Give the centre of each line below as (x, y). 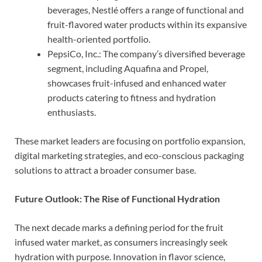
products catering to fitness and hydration (132, 97)
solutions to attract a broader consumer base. (105, 170)
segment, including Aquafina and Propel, (128, 68)
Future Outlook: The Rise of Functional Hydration (117, 198)
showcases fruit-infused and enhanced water (137, 82)
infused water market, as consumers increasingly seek (121, 242)
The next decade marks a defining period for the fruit (119, 227)
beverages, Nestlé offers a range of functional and (146, 9)
